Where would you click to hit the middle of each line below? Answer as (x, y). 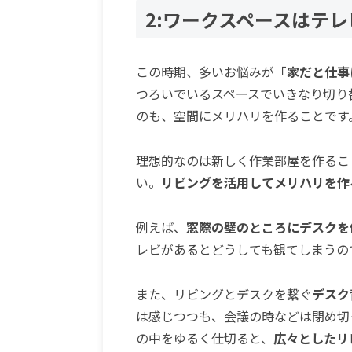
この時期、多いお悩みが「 (211, 72)
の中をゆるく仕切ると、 (204, 337)
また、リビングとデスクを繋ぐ (224, 293)
